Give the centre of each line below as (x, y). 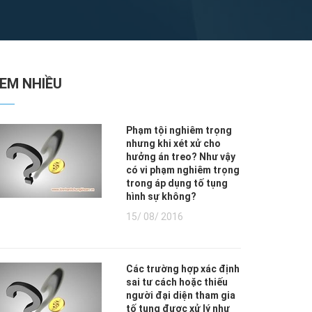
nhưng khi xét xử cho (173, 143)
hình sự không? (161, 196)
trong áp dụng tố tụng (177, 183)
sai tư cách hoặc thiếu (177, 282)
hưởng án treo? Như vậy (181, 157)
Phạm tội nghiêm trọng (179, 130)
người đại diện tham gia (181, 295)
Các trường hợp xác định (183, 269)
